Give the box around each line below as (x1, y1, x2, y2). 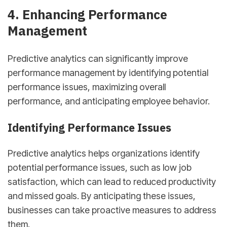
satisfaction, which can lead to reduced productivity (8, 176, 216, 187)
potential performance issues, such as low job (8, 162, 192, 173)
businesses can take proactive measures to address (8, 205, 216, 216)
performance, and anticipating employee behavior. (8, 96, 210, 107)
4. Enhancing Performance (8, 6, 167, 23)
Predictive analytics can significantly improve (8, 53, 188, 64)
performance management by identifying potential (8, 67, 208, 79)
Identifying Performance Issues (8, 120, 171, 135)
